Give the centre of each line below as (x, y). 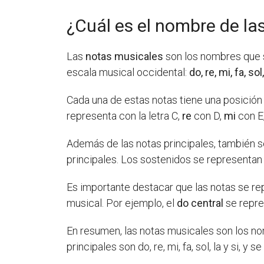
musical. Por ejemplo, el (122, 203)
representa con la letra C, (125, 116)
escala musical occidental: (128, 72)
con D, (208, 116)
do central (200, 203)
